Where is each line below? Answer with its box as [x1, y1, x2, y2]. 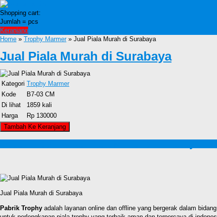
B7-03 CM [27, 90, 55, 98]
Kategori [1, 79, 25, 87]
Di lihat [1, 101, 21, 108]
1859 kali [27, 101, 52, 108]
